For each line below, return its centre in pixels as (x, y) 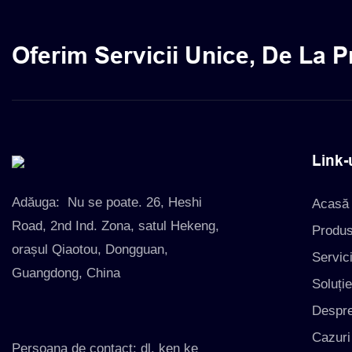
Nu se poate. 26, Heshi (133, 202)
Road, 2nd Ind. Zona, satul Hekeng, (115, 225)
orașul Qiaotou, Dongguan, (90, 249)
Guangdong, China (66, 273)
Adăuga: (38, 202)
